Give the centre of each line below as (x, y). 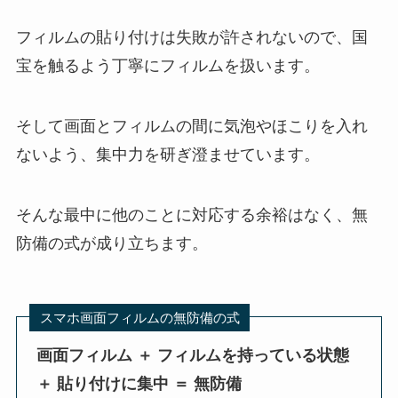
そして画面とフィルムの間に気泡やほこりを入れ (191, 127)
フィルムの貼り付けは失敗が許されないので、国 (191, 38)
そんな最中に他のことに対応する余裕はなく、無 (191, 215)
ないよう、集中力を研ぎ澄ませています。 (167, 155)
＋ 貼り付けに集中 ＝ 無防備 (139, 383)
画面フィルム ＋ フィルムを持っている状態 (193, 355)
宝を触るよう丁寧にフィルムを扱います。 (167, 66)
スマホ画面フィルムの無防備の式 (139, 317)
